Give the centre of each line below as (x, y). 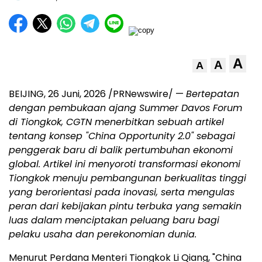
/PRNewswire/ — (146, 94)
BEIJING (26, 94)
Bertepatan (213, 94)
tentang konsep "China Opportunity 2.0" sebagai (122, 136)
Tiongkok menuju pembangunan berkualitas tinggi (127, 178)
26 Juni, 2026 (77, 94)
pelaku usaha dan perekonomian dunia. (103, 235)
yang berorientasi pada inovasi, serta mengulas (122, 192)
